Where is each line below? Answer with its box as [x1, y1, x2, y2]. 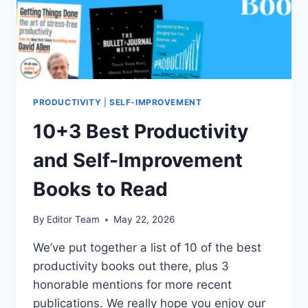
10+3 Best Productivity [33, 119, 248, 143]
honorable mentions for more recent [33, 278, 232, 292]
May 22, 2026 [113, 214, 175, 225]
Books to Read [33, 177, 168, 201]
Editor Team [47, 214, 100, 225]
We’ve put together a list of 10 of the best [33, 241, 261, 255]
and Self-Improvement [33, 148, 243, 172]
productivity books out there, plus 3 [33, 259, 229, 274]
